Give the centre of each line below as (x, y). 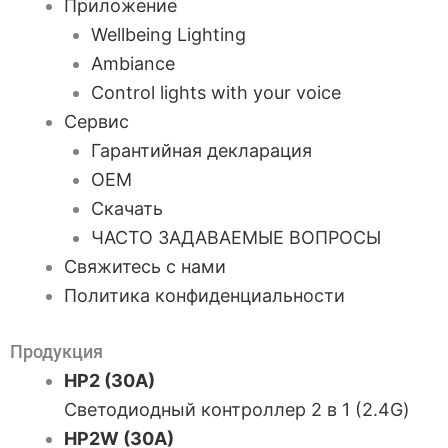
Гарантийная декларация (201, 150)
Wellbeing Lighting (168, 34)
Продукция (56, 351)
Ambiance (133, 63)
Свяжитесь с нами (145, 266)
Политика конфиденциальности (204, 295)
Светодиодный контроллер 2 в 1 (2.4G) (237, 409)
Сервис (96, 121)
